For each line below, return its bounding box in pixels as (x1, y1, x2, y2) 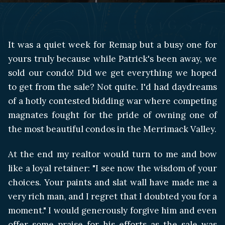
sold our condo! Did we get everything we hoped (8, 67, 217, 78)
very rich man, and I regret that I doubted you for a (8, 191, 217, 202)
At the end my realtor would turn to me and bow (8, 149, 217, 160)
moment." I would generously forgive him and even (8, 205, 217, 216)
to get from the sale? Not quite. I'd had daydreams (8, 81, 217, 92)
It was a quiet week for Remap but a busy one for (8, 39, 217, 50)
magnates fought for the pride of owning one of (8, 109, 217, 121)
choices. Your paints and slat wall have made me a (8, 177, 217, 188)
